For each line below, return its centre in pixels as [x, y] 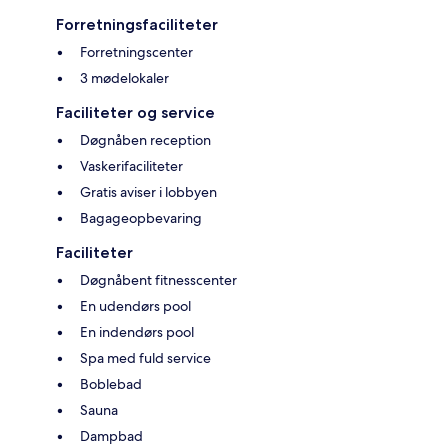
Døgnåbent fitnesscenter [158, 280]
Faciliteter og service [135, 113]
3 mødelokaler [124, 78]
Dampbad [111, 436]
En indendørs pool [137, 332]
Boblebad [111, 384]
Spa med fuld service [145, 358]
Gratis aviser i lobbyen [148, 192]
